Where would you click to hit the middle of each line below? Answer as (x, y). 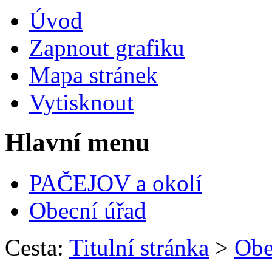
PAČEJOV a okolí (116, 183)
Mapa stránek (93, 75)
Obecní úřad (88, 211)
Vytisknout (81, 102)
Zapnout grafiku (107, 47)
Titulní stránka (139, 248)
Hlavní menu (77, 143)
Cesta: (34, 248)
